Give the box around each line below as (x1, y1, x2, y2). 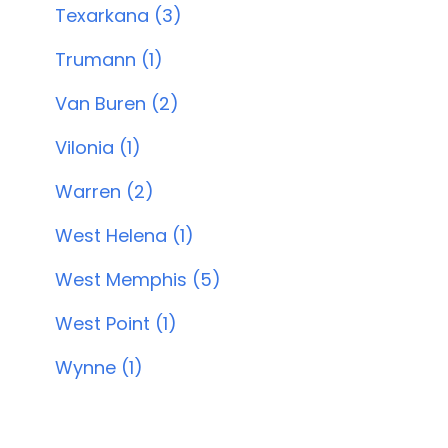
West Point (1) (54, 311, 177, 336)
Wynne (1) (54, 355, 143, 380)
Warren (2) (54, 179, 154, 204)
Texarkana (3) (54, 3, 182, 28)
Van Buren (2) (54, 91, 179, 116)
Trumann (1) (54, 47, 163, 72)
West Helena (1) (54, 223, 194, 248)
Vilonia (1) (54, 135, 141, 160)
